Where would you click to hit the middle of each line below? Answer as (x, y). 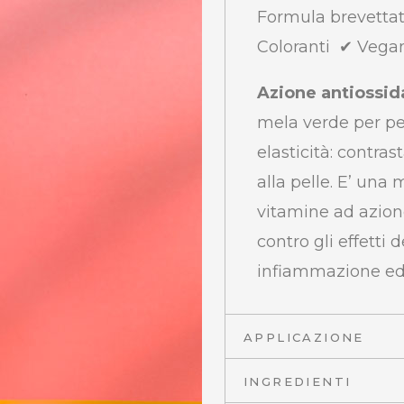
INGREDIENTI (298, 382)
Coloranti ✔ (307, 47)
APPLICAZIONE (304, 338)
